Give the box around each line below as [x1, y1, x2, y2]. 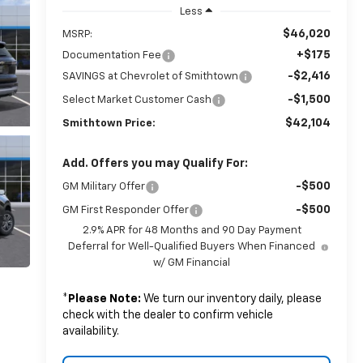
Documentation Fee [62, 49, 161, 61]
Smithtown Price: [62, 117, 156, 129]
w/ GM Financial [153, 257, 231, 268]
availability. [62, 325, 119, 337]
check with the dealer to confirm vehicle [62, 309, 273, 321]
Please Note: [67, 293, 141, 305]
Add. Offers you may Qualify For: [62, 157, 248, 169]
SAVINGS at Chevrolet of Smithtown [62, 70, 238, 82]
